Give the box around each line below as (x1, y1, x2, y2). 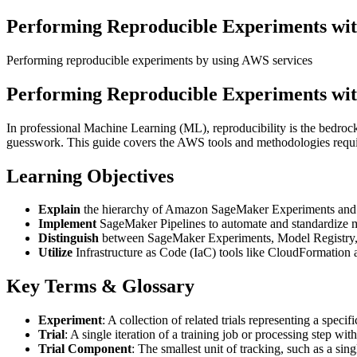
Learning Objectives (6, 165, 174, 186)
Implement (38, 217, 96, 231)
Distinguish (38, 231, 99, 245)
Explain (38, 202, 80, 217)
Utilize (38, 245, 73, 260)
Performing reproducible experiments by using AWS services (6, 53, 312, 67)
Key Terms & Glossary (6, 276, 194, 297)
